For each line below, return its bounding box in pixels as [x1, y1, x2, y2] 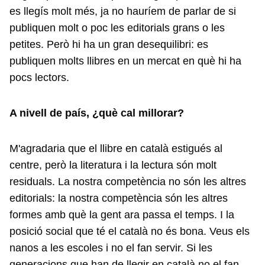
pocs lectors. [9, 72, 69, 83]
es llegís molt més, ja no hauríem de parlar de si [9, 5, 236, 17]
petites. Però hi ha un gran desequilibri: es [9, 38, 208, 50]
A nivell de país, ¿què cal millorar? [9, 107, 184, 119]
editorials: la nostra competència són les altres [9, 192, 228, 204]
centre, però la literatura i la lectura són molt [9, 159, 216, 171]
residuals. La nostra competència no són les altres [9, 176, 246, 188]
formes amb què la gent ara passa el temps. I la [9, 209, 234, 221]
